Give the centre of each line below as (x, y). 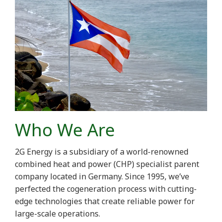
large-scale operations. (58, 214)
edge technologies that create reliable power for (105, 201)
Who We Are (65, 130)
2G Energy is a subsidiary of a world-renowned (102, 152)
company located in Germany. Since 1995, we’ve (102, 177)
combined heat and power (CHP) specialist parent (107, 164)
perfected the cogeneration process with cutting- (106, 189)
